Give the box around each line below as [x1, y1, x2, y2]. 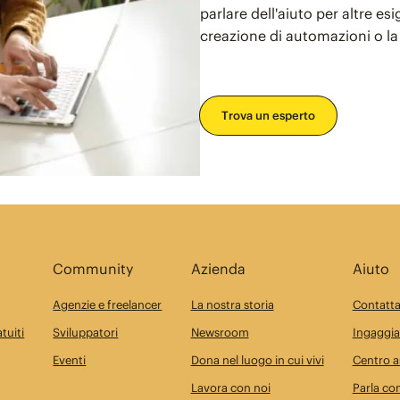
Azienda [190, 259, 246, 277]
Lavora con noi [190, 379, 271, 395]
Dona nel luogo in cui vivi [190, 352, 324, 367]
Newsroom [190, 324, 249, 339]
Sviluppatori [53, 324, 119, 339]
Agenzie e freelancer [53, 296, 162, 312]
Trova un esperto [221, 107, 315, 122]
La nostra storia [190, 296, 274, 312]
